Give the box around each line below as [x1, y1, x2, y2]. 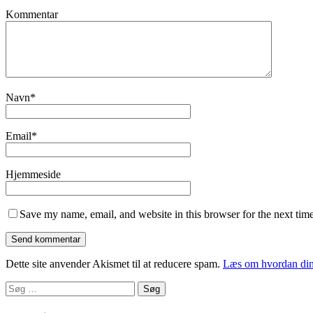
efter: [5, 293, 27, 305]
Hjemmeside [6, 168, 61, 180]
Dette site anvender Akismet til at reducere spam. [6, 257, 223, 270]
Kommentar [6, 8, 58, 20]
